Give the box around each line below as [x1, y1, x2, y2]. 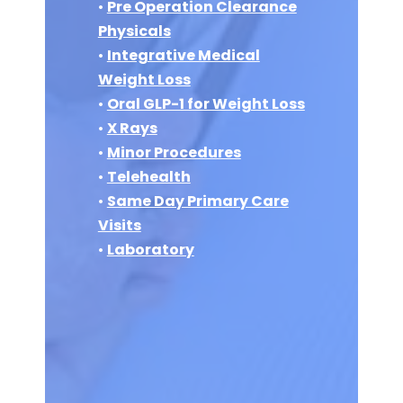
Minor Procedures [106, 142, 241, 164]
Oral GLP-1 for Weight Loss [106, 94, 305, 115]
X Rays [106, 118, 157, 139]
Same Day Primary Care [106, 191, 289, 212]
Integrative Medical [106, 45, 260, 67]
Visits [97, 215, 141, 237]
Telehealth [106, 166, 191, 188]
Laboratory [106, 239, 194, 261]
